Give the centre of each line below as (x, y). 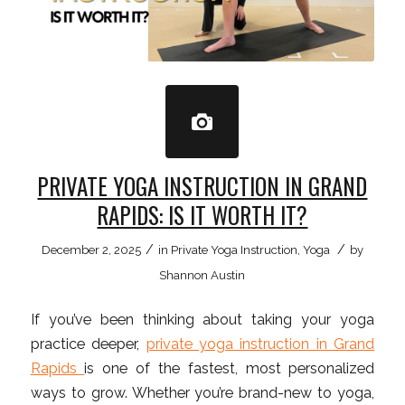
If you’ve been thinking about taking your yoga (202, 319)
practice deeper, (88, 344)
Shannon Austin (202, 276)
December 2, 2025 (91, 250)
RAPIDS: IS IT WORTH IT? (202, 215)
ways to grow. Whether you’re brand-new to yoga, (202, 392)
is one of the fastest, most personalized (230, 368)
